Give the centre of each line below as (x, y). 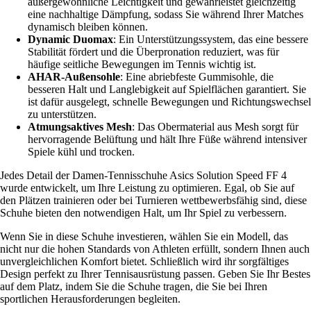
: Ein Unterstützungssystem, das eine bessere (211, 40)
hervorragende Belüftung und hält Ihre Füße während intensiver (167, 140)
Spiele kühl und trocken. (81, 152)
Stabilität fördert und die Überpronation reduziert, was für (153, 52)
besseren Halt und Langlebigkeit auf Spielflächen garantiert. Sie (167, 90)
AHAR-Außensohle (74, 77)
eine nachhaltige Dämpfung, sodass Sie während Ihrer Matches (166, 15)
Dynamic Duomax (70, 40)
